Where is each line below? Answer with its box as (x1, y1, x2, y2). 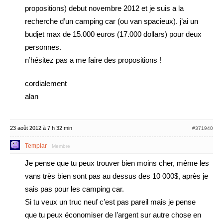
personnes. (25, 43, 61, 51)
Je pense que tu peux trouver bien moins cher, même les (25, 159, 209, 167)
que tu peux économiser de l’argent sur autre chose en (25, 211, 201, 219)
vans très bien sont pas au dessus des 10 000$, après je (25, 172, 208, 180)
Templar (25, 142, 47, 149)
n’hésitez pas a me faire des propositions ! (25, 56, 161, 64)
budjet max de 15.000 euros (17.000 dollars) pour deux (25, 30, 202, 38)
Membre (52, 143, 70, 149)
